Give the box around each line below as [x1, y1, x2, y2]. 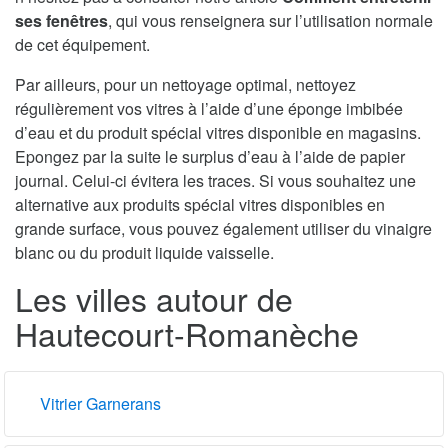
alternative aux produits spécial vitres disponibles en [15, 192, 385, 216]
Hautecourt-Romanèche [15, 309, 359, 356]
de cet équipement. [15, 32, 150, 56]
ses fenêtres [15, 8, 108, 32]
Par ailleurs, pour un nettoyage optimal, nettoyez [15, 72, 356, 96]
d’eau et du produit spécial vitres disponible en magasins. [15, 120, 421, 144]
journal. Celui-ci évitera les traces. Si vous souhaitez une [15, 168, 416, 192]
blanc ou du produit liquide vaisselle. [15, 240, 274, 264]
